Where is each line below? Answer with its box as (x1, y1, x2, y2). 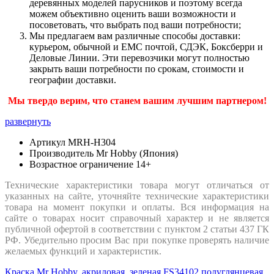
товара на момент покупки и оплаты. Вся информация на (5, 201, 269, 212)
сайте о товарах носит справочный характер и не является (5, 212, 269, 223)
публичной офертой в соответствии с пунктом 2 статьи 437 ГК (5, 223, 269, 234)
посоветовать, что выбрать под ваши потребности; (29, 19, 241, 30)
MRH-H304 (68, 136, 116, 147)
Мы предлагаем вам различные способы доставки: (29, 30, 240, 41)
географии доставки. (29, 74, 116, 85)
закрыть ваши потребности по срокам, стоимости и (29, 63, 244, 74)
